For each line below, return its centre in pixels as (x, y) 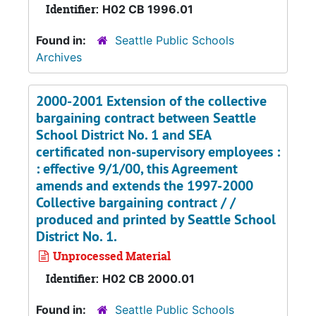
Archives (59, 57)
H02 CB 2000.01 (148, 279)
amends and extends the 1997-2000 (145, 186)
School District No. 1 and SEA (123, 135)
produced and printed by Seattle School (156, 219)
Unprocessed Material (110, 256)
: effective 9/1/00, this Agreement (137, 169)
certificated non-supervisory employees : (158, 152)
